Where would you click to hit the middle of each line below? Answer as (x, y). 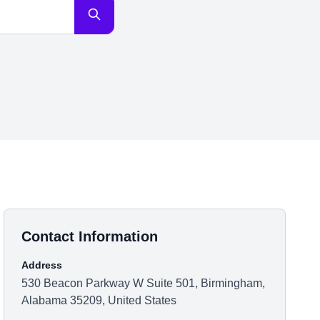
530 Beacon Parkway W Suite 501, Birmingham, (144, 283)
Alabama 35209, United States (99, 300)
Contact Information (90, 236)
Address (42, 265)
